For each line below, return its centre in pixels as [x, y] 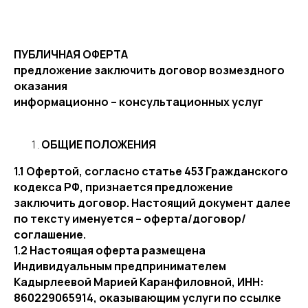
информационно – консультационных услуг [139, 102]
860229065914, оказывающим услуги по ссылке [147, 298]
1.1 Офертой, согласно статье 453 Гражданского [151, 171]
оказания [41, 86]
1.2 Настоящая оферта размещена [110, 250]
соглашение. [50, 234]
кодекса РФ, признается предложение [123, 187]
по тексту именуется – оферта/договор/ [130, 219]
